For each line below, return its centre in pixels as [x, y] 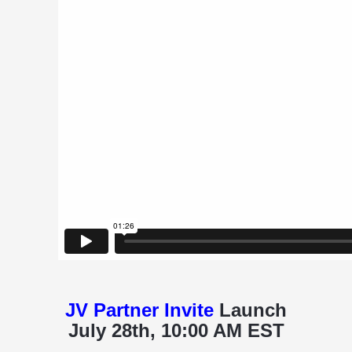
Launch [253, 310]
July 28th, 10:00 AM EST [176, 330]
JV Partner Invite [139, 310]
